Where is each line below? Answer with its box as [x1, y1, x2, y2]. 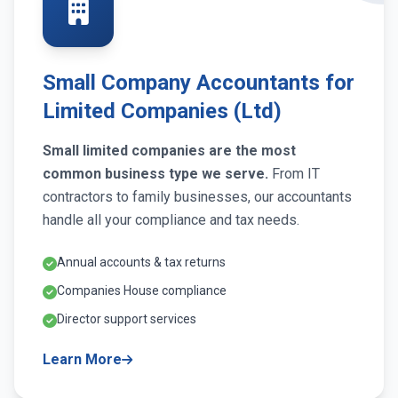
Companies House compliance [57, 283, 227, 298]
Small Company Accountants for [43, 70, 354, 96]
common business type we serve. [43, 165, 268, 183]
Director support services [57, 312, 196, 327]
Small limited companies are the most [43, 142, 296, 160]
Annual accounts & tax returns [57, 255, 226, 270]
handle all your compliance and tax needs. [43, 211, 299, 229]
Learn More [43, 351, 122, 369]
